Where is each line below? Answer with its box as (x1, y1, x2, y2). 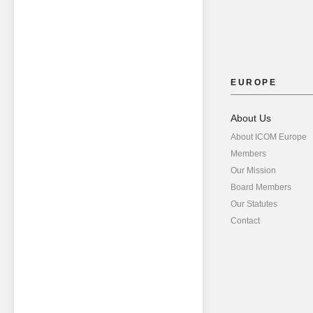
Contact (231, 216, 260, 226)
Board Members (231, 182, 291, 193)
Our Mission (231, 166, 276, 176)
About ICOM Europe (231, 132, 307, 143)
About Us (231, 112, 271, 124)
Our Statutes (231, 199, 277, 210)
